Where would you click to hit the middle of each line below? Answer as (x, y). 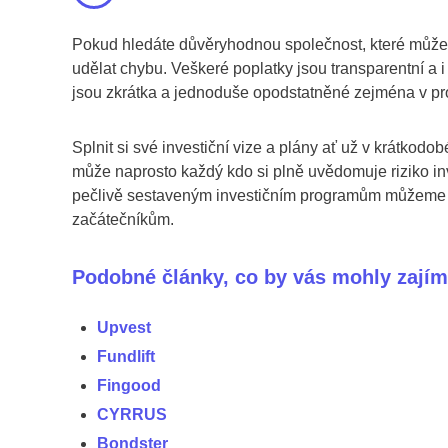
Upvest (124, 327)
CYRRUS (132, 414)
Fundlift (126, 356)
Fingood (129, 385)
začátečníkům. (123, 219)
